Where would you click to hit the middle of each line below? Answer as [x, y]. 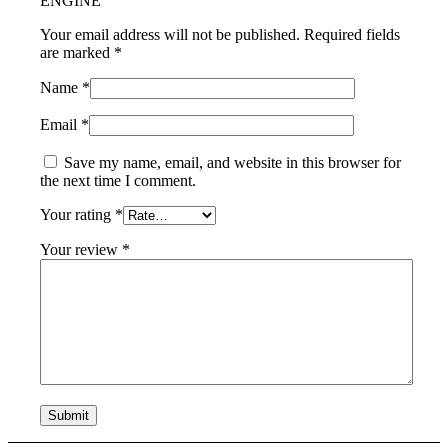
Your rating [78, 214]
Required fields [352, 34]
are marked [77, 52]
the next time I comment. [118, 180]
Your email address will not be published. [170, 34]
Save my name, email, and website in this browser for [233, 162]
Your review [81, 249]
